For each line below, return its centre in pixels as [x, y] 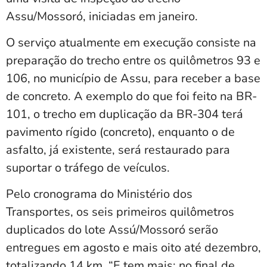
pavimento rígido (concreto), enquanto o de [120, 132]
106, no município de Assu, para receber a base [133, 78]
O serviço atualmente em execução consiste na [131, 42]
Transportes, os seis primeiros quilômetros [120, 212]
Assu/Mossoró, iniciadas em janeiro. [102, 16]
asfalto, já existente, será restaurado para [118, 150]
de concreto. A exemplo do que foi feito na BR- [131, 96]
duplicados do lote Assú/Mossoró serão [112, 230]
